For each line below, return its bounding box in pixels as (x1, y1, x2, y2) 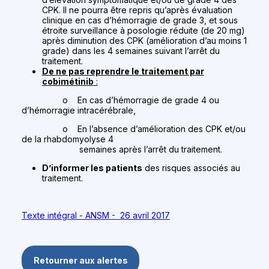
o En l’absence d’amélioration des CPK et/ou (22, 124, 246, 134)
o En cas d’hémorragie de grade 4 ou (22, 95, 219, 106)
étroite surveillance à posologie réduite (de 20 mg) (41, 25, 245, 36)
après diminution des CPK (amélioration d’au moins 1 (41, 35, 247, 46)
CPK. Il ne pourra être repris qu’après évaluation (41, 5, 232, 16)
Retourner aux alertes (33, 255, 128, 266)
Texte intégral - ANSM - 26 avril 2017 (22, 210, 170, 221)
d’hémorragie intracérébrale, (22, 105, 136, 116)
